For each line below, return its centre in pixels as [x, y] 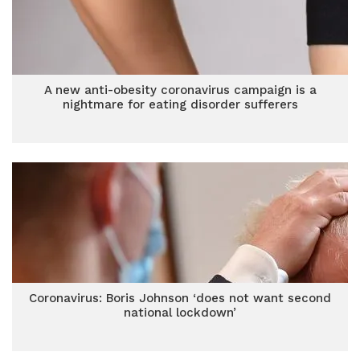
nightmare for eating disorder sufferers [180, 104]
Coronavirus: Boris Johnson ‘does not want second [180, 298]
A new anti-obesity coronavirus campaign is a [180, 90]
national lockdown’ [180, 313]
